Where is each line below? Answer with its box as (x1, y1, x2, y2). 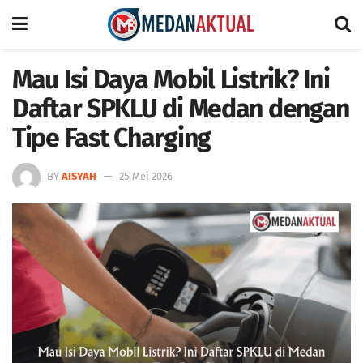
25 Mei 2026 (119, 169, 173, 182)
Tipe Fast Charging (12, 122, 211, 153)
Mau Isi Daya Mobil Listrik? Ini (12, 64, 330, 95)
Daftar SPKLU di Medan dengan (12, 93, 350, 124)
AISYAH (62, 169, 96, 182)
